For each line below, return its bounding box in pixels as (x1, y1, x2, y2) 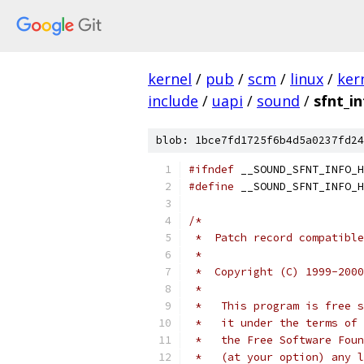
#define (188, 180, 234, 193)
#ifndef (188, 162, 234, 176)
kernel (148, 69, 192, 89)
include (148, 91, 198, 110)
